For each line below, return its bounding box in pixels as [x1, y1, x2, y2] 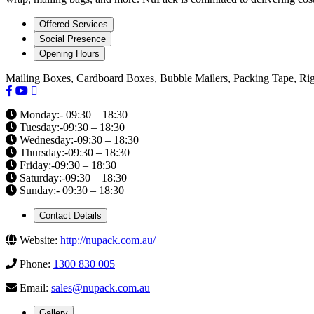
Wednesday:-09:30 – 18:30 [17, 134, 139, 146]
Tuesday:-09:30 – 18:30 [17, 121, 125, 134]
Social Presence [39, 34, 106, 45]
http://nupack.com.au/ [60, 234, 156, 247]
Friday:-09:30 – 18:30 [17, 159, 116, 172]
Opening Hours [39, 48, 100, 60]
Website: [17, 234, 60, 247]
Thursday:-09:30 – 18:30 [17, 146, 130, 159]
